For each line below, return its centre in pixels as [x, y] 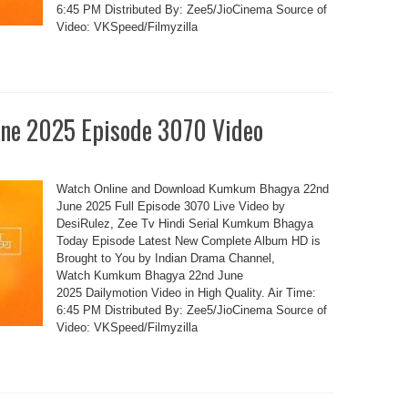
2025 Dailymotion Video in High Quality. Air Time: [186, 293]
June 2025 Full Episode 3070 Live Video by [170, 206]
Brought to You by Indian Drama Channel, [165, 258]
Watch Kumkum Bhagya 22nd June [149, 275]
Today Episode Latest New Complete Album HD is [188, 241]
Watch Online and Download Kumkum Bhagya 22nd [192, 189]
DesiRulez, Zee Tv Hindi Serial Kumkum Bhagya [184, 224]
